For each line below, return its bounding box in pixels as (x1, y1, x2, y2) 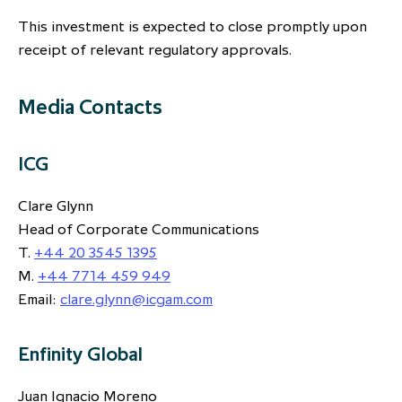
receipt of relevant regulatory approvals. (18, 40, 292, 59)
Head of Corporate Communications (18, 220, 259, 239)
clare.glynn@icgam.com (60, 290, 213, 309)
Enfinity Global (18, 342, 143, 367)
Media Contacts (18, 93, 162, 120)
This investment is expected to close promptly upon (18, 17, 367, 36)
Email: (18, 290, 60, 309)
